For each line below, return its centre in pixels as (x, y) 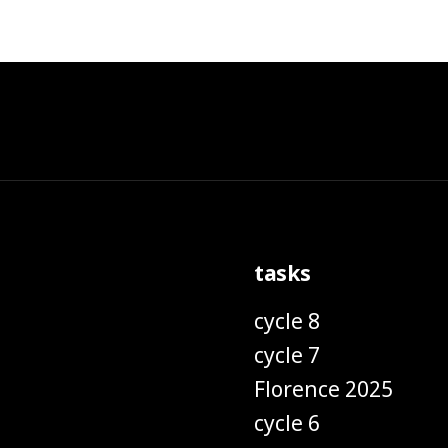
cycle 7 (287, 355)
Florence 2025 (323, 389)
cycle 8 (287, 321)
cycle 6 (287, 423)
